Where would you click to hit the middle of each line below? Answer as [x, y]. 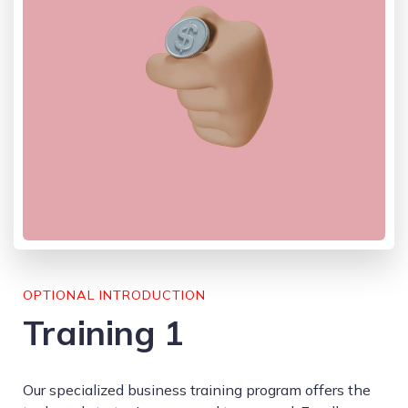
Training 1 [103, 332]
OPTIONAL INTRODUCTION [114, 295]
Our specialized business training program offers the [197, 390]
